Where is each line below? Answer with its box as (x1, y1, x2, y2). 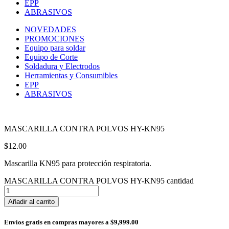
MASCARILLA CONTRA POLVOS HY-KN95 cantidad (4, 176, 194, 185)
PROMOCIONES (25, 34, 84, 43)
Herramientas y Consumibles (25, 71, 118, 80)
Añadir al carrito (8, 197, 55, 205)
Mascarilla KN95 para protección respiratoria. (4, 158, 151, 168)
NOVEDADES (25, 25, 76, 34)
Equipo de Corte (25, 52, 78, 61)
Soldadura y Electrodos (25, 61, 100, 71)
